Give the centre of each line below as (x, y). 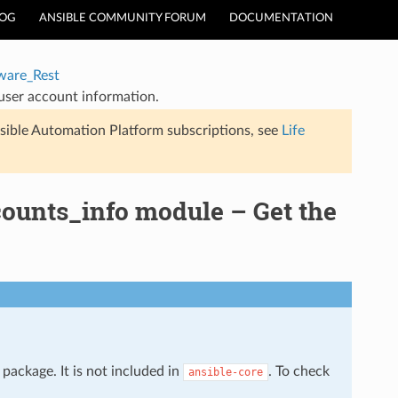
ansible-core (225, 372)
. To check (298, 371)
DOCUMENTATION (281, 18)
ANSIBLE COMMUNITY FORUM (123, 18)
